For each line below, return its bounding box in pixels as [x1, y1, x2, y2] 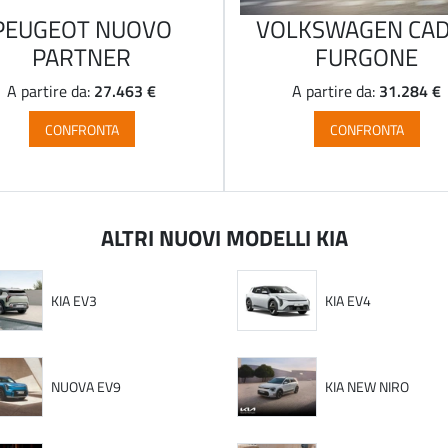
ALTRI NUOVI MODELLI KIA [100, 220, 348, 253]
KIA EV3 [51, 291, 98, 311]
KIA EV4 [324, 291, 371, 311]
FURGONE [315, 40, 418, 74]
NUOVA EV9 [51, 377, 122, 397]
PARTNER [32, 40, 131, 74]
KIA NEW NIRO [324, 377, 409, 397]
